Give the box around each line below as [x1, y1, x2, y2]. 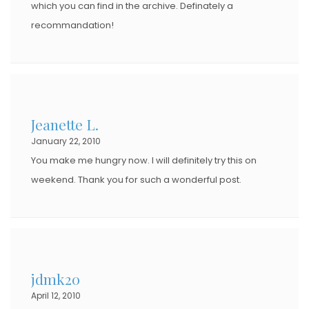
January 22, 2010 [31, 134, 101, 147]
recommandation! [31, 18, 114, 32]
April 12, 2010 [31, 289, 81, 301]
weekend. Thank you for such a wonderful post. [31, 172, 241, 186]
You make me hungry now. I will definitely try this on [31, 153, 257, 167]
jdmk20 [31, 268, 80, 288]
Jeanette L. [31, 114, 99, 134]
